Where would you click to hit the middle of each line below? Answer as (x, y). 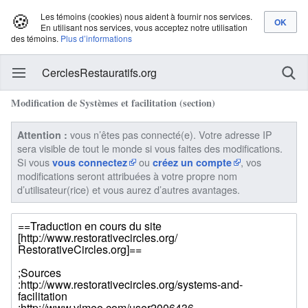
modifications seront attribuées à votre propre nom (127, 176)
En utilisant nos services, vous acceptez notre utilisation (144, 27)
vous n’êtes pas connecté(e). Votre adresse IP (170, 135)
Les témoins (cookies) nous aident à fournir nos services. (146, 16)
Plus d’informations (96, 38)
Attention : (42, 135)
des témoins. (35, 38)
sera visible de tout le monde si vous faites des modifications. (150, 148)
